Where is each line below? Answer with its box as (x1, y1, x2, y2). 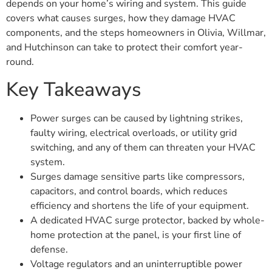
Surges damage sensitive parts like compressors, (30, 169, 245, 183)
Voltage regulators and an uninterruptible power (30, 257, 242, 271)
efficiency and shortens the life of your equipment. (30, 199, 249, 212)
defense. (30, 242, 68, 256)
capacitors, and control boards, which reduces (30, 184, 228, 198)
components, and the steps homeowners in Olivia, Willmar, (6, 26, 266, 40)
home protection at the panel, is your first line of (30, 228, 241, 242)
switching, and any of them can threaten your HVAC (30, 140, 256, 154)
